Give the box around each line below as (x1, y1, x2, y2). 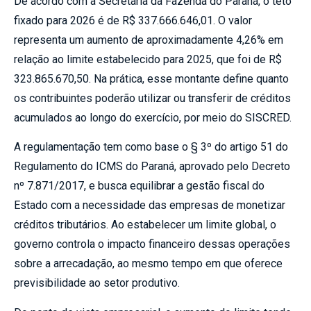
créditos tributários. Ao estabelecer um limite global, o (14, 218, 276, 232)
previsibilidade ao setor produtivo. (14, 276, 180, 290)
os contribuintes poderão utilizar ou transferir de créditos (14, 91, 291, 105)
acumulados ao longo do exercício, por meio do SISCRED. (14, 110, 292, 124)
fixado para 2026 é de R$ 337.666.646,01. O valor (14, 13, 252, 27)
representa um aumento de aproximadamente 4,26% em (14, 33, 283, 47)
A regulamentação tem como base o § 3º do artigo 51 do (14, 140, 288, 154)
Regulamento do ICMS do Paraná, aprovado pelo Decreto (14, 160, 290, 174)
